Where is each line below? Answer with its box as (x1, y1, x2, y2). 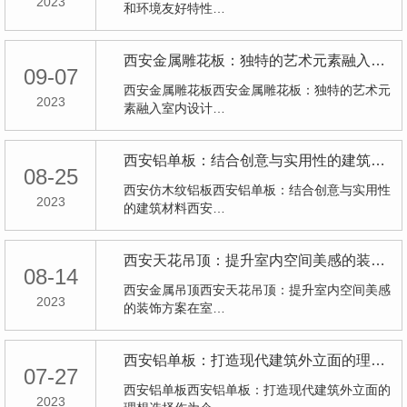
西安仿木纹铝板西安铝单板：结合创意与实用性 (124, 183, 391, 197)
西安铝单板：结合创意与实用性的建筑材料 (371, 153, 385, 168)
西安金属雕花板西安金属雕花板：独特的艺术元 (124, 83, 391, 97)
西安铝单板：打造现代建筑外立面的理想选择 (371, 352, 385, 368)
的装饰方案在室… (124, 301, 225, 315)
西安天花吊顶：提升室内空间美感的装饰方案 (371, 253, 385, 268)
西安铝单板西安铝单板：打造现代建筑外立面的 (124, 382, 391, 397)
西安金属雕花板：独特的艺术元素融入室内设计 (371, 53, 385, 68)
